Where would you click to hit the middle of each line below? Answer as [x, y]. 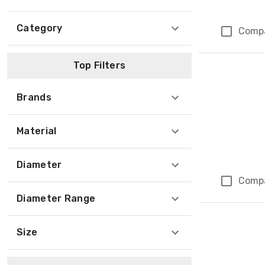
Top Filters [99, 65]
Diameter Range [56, 198]
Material [37, 131]
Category [40, 28]
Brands [34, 97]
